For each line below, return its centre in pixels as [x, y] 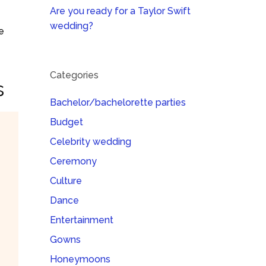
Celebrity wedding [91, 142]
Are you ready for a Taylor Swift [121, 11]
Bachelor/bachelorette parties [118, 102]
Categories [75, 75]
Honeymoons [80, 259]
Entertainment [82, 220]
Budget [67, 122]
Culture [66, 181]
